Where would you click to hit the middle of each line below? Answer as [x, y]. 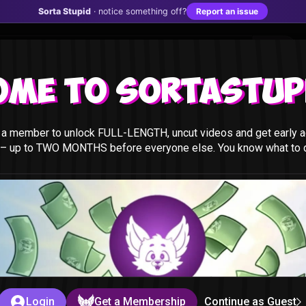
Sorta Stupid [65, 11]
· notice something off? [140, 11]
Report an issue [227, 11]
